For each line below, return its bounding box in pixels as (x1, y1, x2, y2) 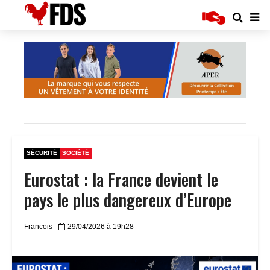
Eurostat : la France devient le (24, 166, 218, 192)
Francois (24, 222, 52, 231)
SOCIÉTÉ (62, 149, 89, 156)
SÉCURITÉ (27, 149, 57, 156)
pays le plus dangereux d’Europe (24, 187, 231, 212)
